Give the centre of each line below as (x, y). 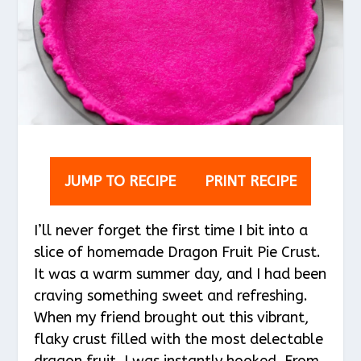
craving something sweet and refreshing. (171, 295)
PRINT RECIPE (251, 181)
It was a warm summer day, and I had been (180, 274)
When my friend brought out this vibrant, (172, 317)
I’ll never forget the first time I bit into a (171, 230)
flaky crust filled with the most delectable (179, 339)
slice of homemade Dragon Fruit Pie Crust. (178, 252)
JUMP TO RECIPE (120, 181)
